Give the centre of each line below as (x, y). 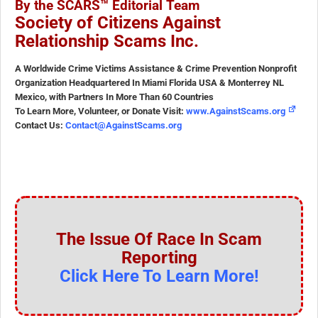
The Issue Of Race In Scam (159, 240)
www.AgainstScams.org (236, 111)
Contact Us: (40, 126)
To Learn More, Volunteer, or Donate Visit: (100, 111)
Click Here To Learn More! (159, 276)
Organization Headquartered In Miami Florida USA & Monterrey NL (149, 83)
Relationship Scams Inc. (107, 42)
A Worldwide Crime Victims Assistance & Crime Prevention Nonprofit (156, 69)
